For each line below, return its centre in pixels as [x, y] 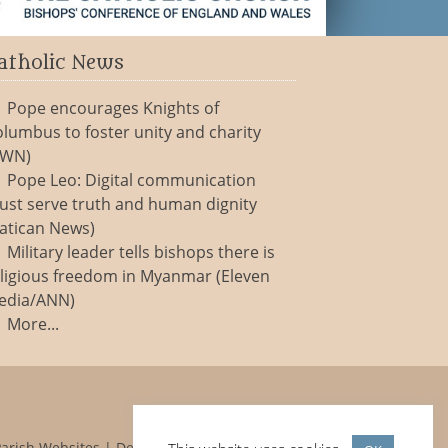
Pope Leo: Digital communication [131, 180]
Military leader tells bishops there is [140, 252]
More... [32, 324]
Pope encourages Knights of [112, 108]
